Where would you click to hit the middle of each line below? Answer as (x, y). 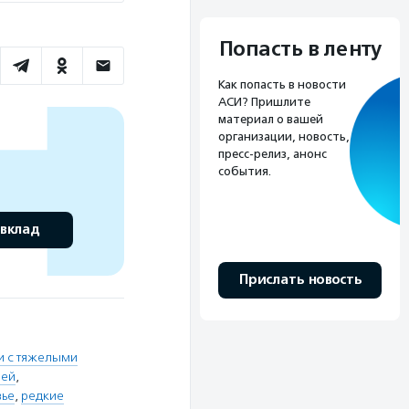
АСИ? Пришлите (264, 101)
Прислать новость (300, 279)
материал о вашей (271, 119)
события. (245, 171)
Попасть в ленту (300, 49)
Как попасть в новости (282, 84)
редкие (42, 396)
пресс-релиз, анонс (273, 153)
